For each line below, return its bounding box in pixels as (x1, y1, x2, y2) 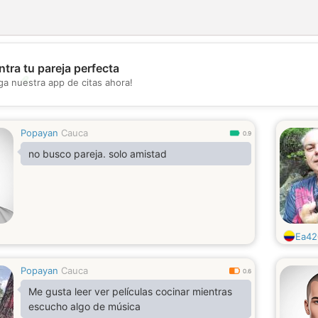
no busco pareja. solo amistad (28, 148, 167, 160)
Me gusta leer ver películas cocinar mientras (28, 285, 232, 297)
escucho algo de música (28, 300, 141, 312)
